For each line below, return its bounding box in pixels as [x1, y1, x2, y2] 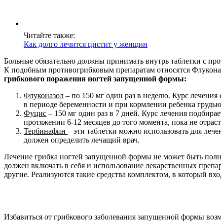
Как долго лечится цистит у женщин [24, 40, 147, 49]
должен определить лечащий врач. [24, 136, 140, 145]
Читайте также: [24, 31, 75, 40]
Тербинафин [24, 127, 68, 136]
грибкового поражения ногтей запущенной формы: [4, 74, 186, 83]
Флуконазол [24, 91, 64, 100]
